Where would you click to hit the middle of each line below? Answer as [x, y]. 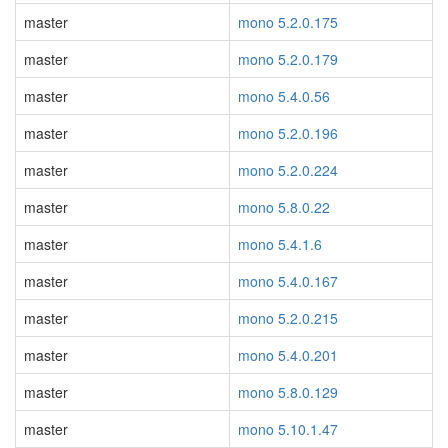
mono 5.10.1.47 [288, 429]
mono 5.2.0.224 [288, 170]
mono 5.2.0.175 [288, 22]
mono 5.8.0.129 [288, 392]
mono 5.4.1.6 [280, 244]
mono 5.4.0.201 [288, 355]
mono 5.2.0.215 [288, 318]
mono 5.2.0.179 [288, 59]
